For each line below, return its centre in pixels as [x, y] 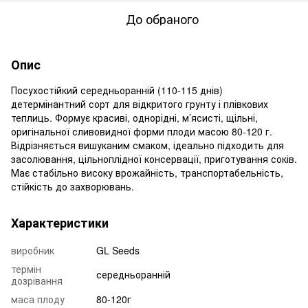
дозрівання [37, 280]
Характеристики [60, 222]
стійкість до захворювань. [73, 186]
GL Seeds [118, 250]
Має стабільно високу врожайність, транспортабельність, [147, 172]
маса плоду [38, 299]
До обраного [162, 18]
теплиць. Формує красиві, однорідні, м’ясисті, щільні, [134, 117]
